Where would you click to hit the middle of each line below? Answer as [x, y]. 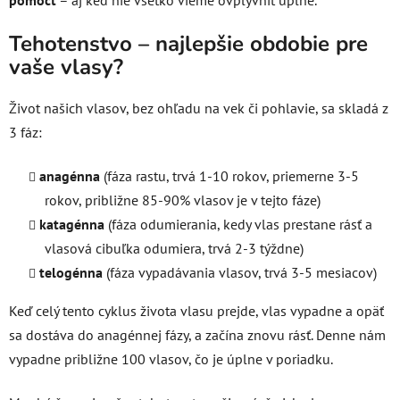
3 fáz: [25, 133]
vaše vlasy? [66, 67]
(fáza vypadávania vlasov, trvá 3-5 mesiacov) [242, 273]
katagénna [72, 225]
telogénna [71, 273]
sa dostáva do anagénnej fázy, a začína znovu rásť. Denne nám [197, 335]
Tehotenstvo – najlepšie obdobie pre [188, 44]
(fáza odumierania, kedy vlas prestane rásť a [240, 225]
